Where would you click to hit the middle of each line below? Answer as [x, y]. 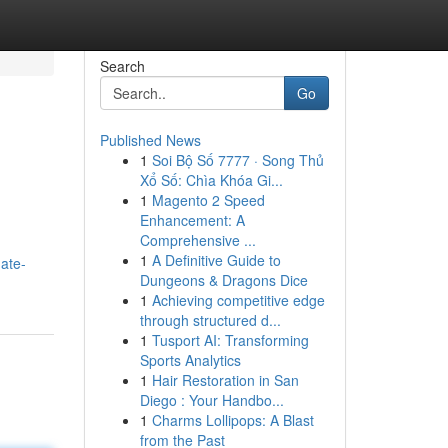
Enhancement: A [192, 220]
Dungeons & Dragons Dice [223, 280]
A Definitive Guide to [216, 260]
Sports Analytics [190, 360]
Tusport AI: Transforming [230, 340]
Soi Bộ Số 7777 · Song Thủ [237, 160]
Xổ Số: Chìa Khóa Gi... [211, 180]
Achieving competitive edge [238, 300]
